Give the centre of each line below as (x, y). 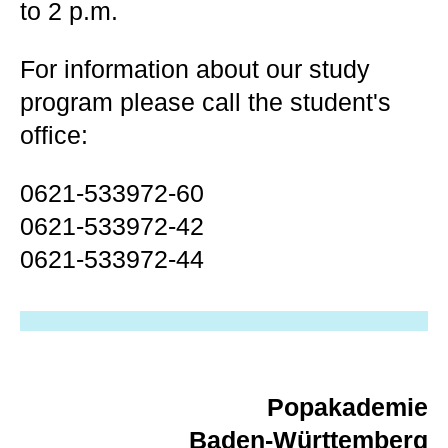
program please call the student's (205, 102)
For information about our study (195, 69)
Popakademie (347, 407)
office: (54, 135)
